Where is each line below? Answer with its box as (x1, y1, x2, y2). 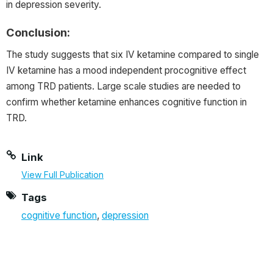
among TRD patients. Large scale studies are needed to (6, 80, 241, 92)
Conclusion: (6, 25, 70, 39)
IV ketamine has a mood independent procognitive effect (6, 64, 246, 76)
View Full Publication (21, 169, 104, 180)
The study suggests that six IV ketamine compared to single (6, 48, 259, 60)
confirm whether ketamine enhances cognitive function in (6, 96, 247, 108)
